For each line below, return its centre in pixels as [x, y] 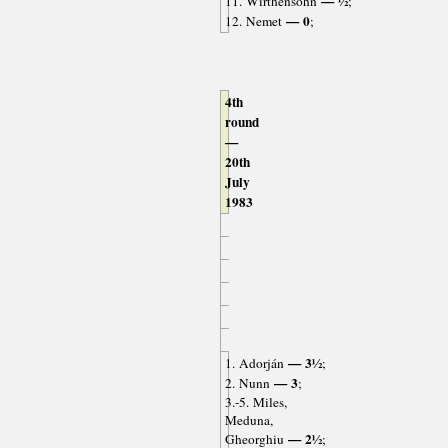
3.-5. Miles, [255, 402]
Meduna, [248, 420]
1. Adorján [254, 363]
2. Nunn [247, 383]
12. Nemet [253, 21]
